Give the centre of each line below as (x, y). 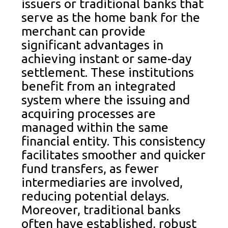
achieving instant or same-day (107, 58)
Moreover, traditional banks (101, 209)
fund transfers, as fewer (90, 168)
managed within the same (95, 127)
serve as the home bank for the (111, 17)
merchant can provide (84, 31)
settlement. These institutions (108, 72)
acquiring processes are (89, 113)
